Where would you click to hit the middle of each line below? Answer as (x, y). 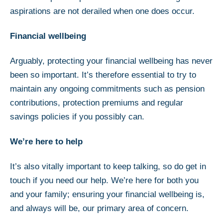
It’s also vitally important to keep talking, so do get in (108, 166)
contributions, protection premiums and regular (97, 103)
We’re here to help (46, 141)
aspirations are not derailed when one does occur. (102, 11)
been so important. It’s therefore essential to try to (103, 75)
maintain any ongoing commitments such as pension (107, 89)
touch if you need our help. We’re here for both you (104, 180)
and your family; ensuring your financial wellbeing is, (107, 194)
